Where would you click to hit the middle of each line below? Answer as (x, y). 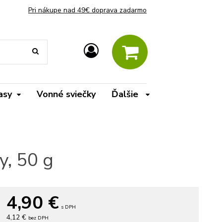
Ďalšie (126, 94)
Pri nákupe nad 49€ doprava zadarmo (87, 10)
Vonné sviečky (66, 94)
